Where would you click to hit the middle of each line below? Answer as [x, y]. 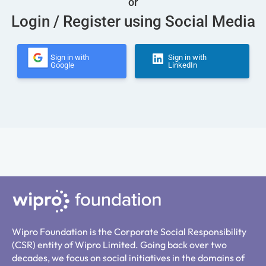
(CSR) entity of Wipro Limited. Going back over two [119, 245]
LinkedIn [182, 65]
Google [62, 65]
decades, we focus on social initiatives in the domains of [128, 258]
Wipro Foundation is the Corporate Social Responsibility [129, 232]
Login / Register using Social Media [133, 21]
